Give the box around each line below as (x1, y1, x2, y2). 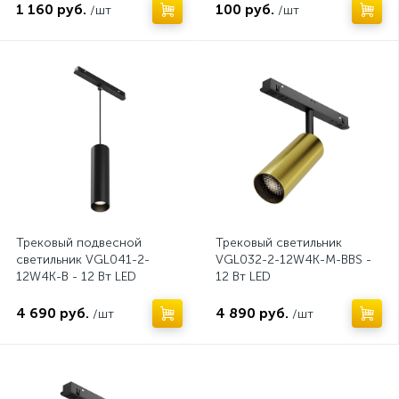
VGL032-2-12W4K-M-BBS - (216, 252, 371, 267)
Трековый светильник (216, 235, 342, 250)
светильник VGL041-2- (16, 252, 150, 267)
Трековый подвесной (16, 235, 142, 250)
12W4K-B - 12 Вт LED (16, 269, 136, 284)
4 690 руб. (16, 305, 89, 322)
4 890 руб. (216, 305, 289, 322)
